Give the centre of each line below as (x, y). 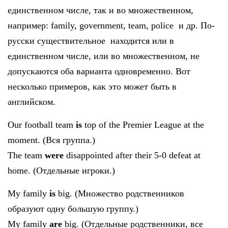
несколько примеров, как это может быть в (92, 87)
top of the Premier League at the (143, 125)
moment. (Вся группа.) (51, 140)
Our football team (42, 125)
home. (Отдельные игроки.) (61, 171)
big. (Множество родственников (120, 194)
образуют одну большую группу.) (73, 209)
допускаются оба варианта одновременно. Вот (99, 72)
